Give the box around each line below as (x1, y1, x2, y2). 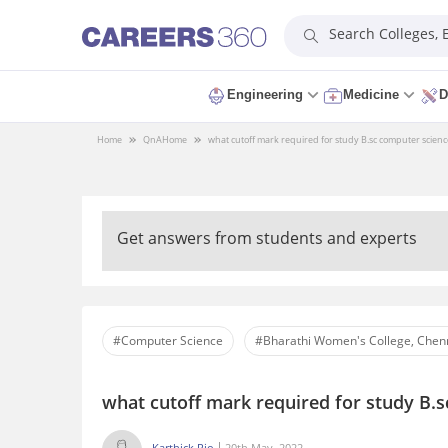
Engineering (227, 87, 303, 102)
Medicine (343, 87, 399, 102)
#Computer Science (113, 332, 223, 349)
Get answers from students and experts (117, 227, 417, 249)
